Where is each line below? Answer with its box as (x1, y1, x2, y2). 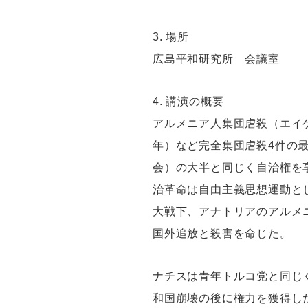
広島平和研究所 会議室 (153, 53, 280, 65)
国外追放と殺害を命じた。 (153, 228, 291, 240)
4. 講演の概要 (153, 96, 224, 108)
